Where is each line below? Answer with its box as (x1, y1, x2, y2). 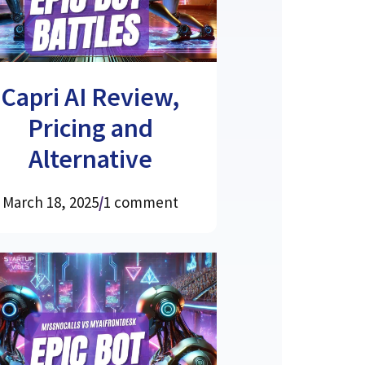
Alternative (28, 142, 152, 175)
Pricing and (27, 111, 153, 144)
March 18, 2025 (2, 191, 99, 212)
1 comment (103, 191, 178, 212)
